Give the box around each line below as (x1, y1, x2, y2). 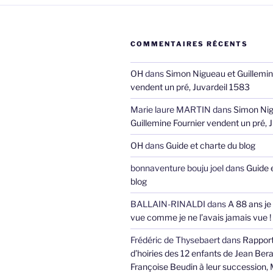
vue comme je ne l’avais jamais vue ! (130, 212, 271, 223)
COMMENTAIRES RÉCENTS (130, 40, 248, 49)
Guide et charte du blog (166, 140, 255, 151)
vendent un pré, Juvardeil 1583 (130, 82, 250, 93)
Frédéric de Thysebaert (130, 235, 220, 246)
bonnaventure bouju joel (130, 163, 224, 174)
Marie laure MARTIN (130, 104, 211, 115)
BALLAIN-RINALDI (130, 199, 205, 210)
